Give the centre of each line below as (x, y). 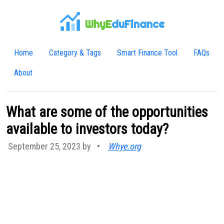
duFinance (138, 24)
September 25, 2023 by (50, 146)
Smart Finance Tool (147, 53)
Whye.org (124, 146)
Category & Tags (75, 53)
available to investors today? (87, 129)
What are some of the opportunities (107, 112)
